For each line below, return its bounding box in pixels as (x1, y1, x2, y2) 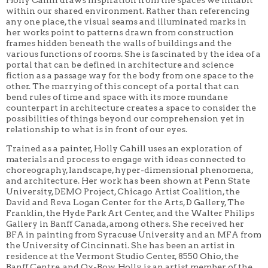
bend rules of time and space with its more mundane (6, 92, 228, 102)
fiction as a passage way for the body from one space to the (6, 70, 254, 80)
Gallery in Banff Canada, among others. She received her (6, 218, 244, 229)
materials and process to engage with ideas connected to (6, 154, 246, 164)
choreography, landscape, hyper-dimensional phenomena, (6, 165, 253, 175)
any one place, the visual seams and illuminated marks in (6, 16, 246, 26)
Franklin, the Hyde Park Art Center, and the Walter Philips (6, 208, 254, 218)
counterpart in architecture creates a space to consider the (6, 102, 256, 112)
